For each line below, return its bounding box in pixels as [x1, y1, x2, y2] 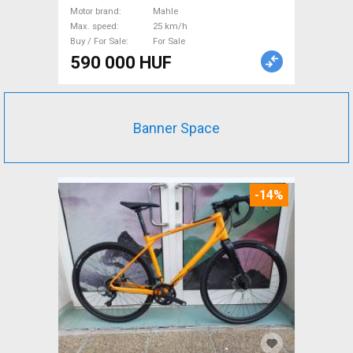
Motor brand [70, 6, 119, 17]
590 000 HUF [70, 53, 172, 72]
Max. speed [70, 20, 117, 32]
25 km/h [152, 20, 188, 32]
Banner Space [133, 119, 220, 136]
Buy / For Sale [70, 35, 126, 46]
